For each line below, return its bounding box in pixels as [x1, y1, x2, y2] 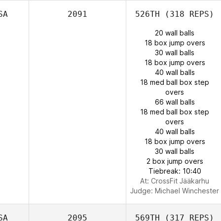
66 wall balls [154, 98, 195, 106]
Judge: [130, 186, 155, 195]
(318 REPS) [160, 9, 214, 19]
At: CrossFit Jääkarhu [140, 177, 209, 185]
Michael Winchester [155, 186, 219, 195]
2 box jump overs [146, 157, 203, 165]
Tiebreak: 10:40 [148, 167, 201, 175]
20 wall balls [155, 29, 194, 37]
